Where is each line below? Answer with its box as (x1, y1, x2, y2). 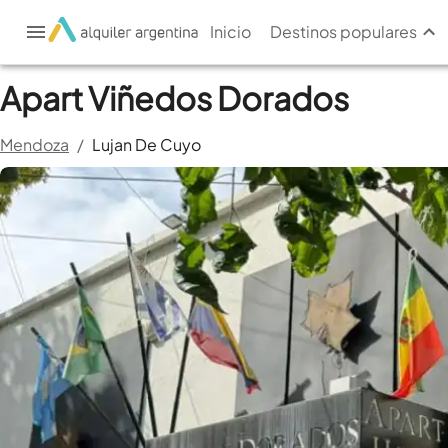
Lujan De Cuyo (92, 134, 201, 155)
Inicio (209, 21, 251, 42)
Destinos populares (270, 21, 417, 42)
